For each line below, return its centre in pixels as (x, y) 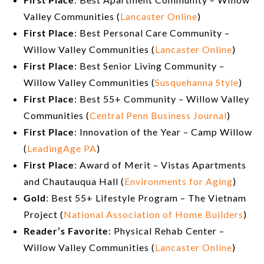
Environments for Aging (179, 181)
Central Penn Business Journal (158, 115)
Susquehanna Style (197, 82)
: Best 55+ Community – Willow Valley (162, 99)
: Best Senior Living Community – (149, 66)
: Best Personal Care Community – (152, 33)
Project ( (44, 214)
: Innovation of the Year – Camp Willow (163, 132)
